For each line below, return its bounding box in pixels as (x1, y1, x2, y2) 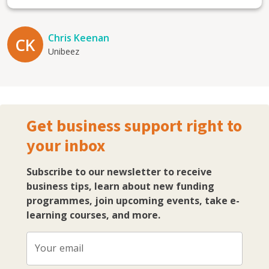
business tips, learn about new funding (26, 180, 214, 193)
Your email (35, 241, 84, 255)
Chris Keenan (48, 31, 109, 44)
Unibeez (48, 46, 79, 57)
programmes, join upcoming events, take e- (26, 194, 240, 208)
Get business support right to (26, 113, 242, 138)
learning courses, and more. (26, 208, 160, 222)
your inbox (26, 133, 105, 158)
